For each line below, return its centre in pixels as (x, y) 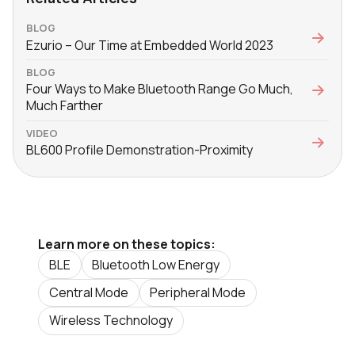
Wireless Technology (111, 321)
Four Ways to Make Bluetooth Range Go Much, (160, 89)
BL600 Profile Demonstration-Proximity (139, 150)
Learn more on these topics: (127, 244)
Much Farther (65, 106)
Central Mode (88, 292)
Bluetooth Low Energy (156, 264)
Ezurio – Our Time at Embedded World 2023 (150, 45)
